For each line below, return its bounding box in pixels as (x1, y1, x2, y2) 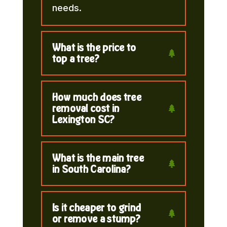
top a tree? (52, 52, 99, 64)
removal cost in (52, 102, 120, 114)
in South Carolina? (52, 163, 131, 175)
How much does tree (52, 91, 142, 103)
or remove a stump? (52, 212, 140, 224)
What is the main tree (52, 152, 144, 164)
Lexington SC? (52, 113, 115, 125)
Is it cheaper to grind (52, 201, 141, 213)
